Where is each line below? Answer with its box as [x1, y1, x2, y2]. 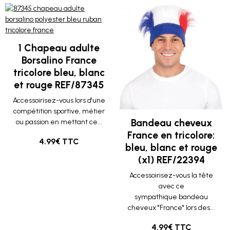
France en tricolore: [127, 129, 215, 141]
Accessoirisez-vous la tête [129, 171, 213, 180]
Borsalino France [21, 54, 97, 66]
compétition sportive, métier [13, 107, 105, 116]
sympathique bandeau [135, 193, 208, 201]
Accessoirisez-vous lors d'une [12, 96, 105, 105]
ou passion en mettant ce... [15, 118, 102, 126]
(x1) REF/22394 [138, 154, 205, 166]
